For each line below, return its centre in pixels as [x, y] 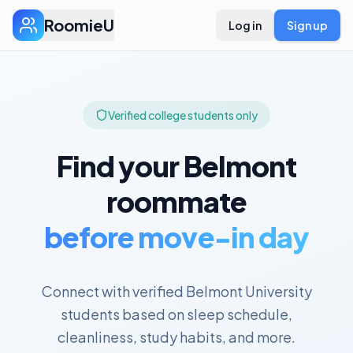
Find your [120, 166]
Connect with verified [113, 291]
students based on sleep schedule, [176, 314]
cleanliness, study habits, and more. [176, 337]
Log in [245, 25]
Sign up [307, 25]
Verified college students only [183, 115]
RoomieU [79, 25]
